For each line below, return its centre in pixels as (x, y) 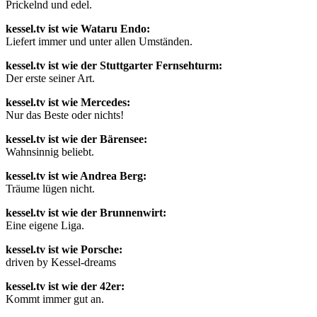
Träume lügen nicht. (50, 188)
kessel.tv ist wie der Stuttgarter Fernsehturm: (114, 65)
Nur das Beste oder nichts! (65, 115)
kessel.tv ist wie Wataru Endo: (78, 28)
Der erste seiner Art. (50, 78)
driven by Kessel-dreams (61, 262)
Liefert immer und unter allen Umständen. (99, 41)
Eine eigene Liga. (45, 225)
